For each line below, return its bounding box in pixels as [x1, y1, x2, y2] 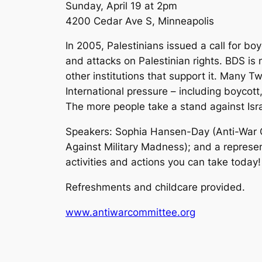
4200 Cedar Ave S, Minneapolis [65, 15, 214, 27]
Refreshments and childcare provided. [65, 181, 245, 193]
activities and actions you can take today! [65, 156, 261, 168]
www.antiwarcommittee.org [65, 206, 195, 218]
